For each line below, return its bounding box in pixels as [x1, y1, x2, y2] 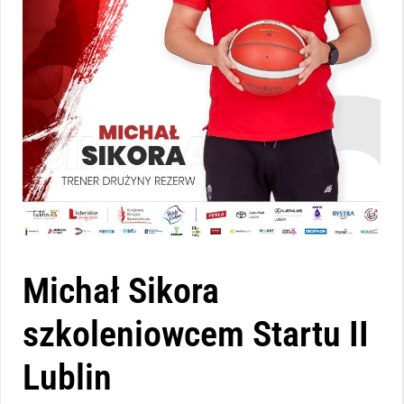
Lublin [23, 356, 112, 399]
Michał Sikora [23, 270, 219, 313]
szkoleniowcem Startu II [23, 313, 369, 356]
